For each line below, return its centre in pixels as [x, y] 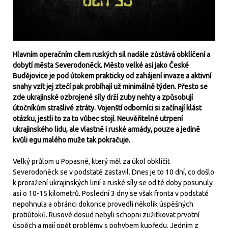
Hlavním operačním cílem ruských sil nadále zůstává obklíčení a [111, 54]
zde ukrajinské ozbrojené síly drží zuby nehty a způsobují [103, 97]
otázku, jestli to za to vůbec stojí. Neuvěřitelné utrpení [98, 118]
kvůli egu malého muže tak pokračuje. [72, 140]
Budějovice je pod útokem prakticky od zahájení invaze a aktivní [112, 76]
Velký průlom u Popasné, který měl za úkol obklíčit [91, 161]
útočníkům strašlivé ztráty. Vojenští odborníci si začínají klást [107, 108]
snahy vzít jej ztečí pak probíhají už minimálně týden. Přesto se [110, 86]
